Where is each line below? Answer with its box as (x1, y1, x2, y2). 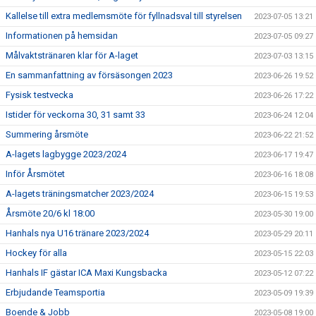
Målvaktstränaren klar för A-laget (6, 50, 138, 61)
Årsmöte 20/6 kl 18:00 (6, 208, 95, 219)
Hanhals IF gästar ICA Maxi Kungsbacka (6, 267, 167, 278)
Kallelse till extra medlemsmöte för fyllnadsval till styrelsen (6, 11, 242, 21)
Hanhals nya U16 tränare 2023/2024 (6, 228, 149, 238)
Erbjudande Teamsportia (6, 287, 105, 298)
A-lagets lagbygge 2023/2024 (6, 149, 126, 159)
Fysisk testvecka (6, 90, 73, 100)
